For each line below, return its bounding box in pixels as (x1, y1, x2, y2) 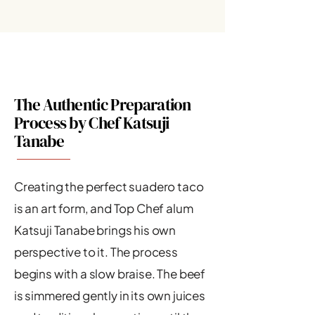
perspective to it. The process (14, 244, 178, 259)
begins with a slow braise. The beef (14, 266, 206, 281)
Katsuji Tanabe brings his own (14, 222, 176, 238)
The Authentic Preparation (14, 94, 191, 116)
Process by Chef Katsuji (14, 112, 169, 134)
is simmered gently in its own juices (14, 288, 205, 303)
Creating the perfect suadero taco (14, 179, 204, 194)
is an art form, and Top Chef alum (14, 200, 193, 216)
